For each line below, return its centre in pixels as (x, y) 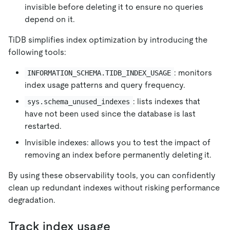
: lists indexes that (167, 101)
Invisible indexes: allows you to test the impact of (118, 142)
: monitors (194, 72)
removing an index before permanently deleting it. (118, 155)
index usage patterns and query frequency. (105, 85)
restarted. (43, 126)
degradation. (32, 200)
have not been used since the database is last (110, 113)
